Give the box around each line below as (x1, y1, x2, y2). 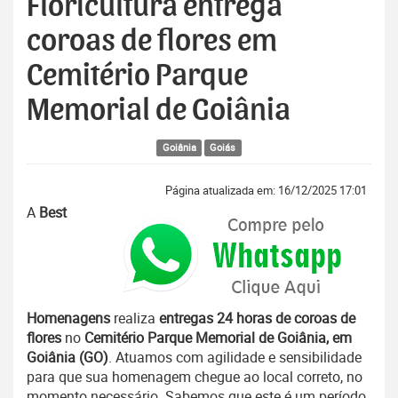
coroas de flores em (27, 25, 277, 58)
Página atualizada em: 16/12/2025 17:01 (165, 182, 367, 199)
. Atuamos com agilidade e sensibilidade (108, 347, 362, 368)
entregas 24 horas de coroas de (159, 308, 355, 329)
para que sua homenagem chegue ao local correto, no (27, 367, 362, 387)
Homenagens (27, 308, 110, 329)
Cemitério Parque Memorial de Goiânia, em (84, 328, 352, 348)
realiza (110, 308, 159, 329)
